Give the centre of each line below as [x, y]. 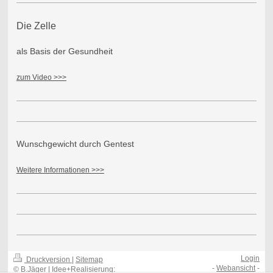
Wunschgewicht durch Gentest [75, 144]
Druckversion [48, 260]
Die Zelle [36, 26]
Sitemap [89, 260]
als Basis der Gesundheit [64, 51]
